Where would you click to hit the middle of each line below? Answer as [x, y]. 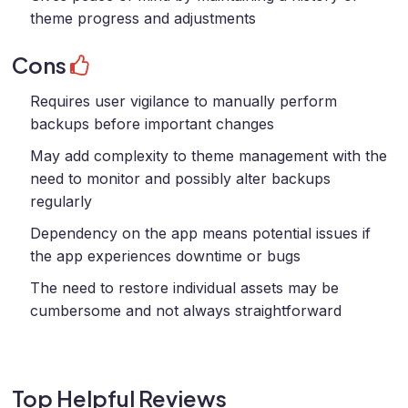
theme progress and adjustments [143, 18]
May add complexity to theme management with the [209, 156]
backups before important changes [152, 124]
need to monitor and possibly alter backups [180, 178]
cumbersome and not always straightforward [186, 311]
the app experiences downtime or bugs [165, 256]
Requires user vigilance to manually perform [184, 101]
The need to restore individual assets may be [184, 288]
